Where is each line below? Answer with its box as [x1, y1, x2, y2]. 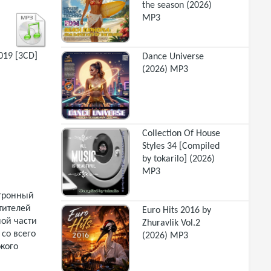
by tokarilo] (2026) [142, 154, 215, 164]
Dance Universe [142, 52, 204, 62]
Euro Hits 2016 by [142, 206, 211, 215]
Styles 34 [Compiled [142, 142, 220, 151]
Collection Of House [142, 129, 220, 139]
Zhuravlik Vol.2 [142, 218, 200, 228]
